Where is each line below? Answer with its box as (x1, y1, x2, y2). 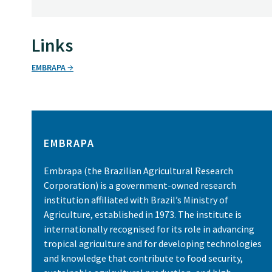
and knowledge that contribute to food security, (44, 252, 243, 265)
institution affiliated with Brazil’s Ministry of (44, 194, 228, 206)
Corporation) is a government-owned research (44, 179, 236, 192)
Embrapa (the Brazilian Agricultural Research (44, 165, 233, 177)
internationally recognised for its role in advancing (44, 223, 254, 236)
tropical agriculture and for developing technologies (44, 237, 262, 250)
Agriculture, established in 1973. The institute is (44, 208, 242, 221)
